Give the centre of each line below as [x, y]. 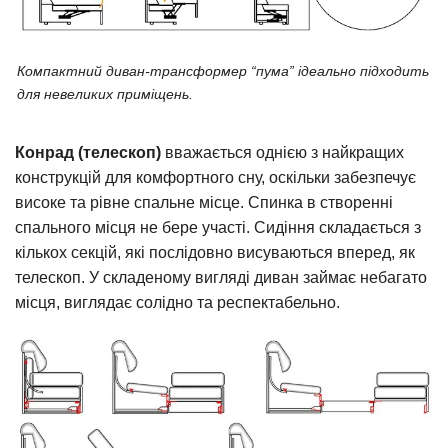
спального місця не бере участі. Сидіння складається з [218, 228]
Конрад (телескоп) [88, 153]
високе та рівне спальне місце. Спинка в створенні [204, 203]
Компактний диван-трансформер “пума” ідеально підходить [223, 71]
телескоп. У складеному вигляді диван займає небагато [221, 278]
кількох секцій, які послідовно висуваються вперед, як [215, 253]
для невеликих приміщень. [105, 94]
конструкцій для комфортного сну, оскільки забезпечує [215, 178]
